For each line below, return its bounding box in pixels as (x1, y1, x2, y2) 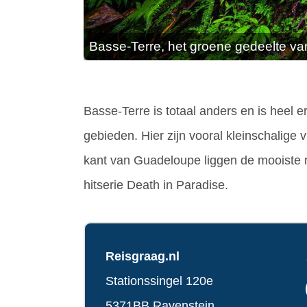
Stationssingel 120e (106, 274, 213, 288)
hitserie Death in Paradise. (84, 178, 228, 193)
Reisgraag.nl (106, 249, 180, 264)
